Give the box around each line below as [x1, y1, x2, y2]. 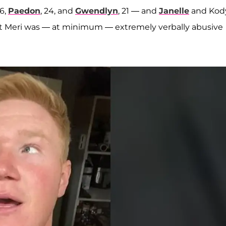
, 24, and [40, 6, 75, 16]
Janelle [159, 6, 189, 16]
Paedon [8, 6, 40, 16]
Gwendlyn [75, 6, 118, 16]
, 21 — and [118, 6, 159, 16]
